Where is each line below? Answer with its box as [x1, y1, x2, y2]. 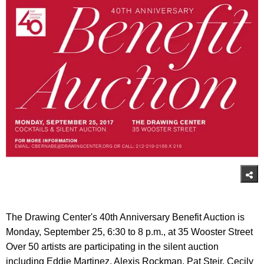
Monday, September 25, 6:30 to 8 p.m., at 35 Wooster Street [6, 227, 253, 237]
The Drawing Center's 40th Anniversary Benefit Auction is [6, 212, 245, 223]
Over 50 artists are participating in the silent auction [6, 242, 219, 252]
